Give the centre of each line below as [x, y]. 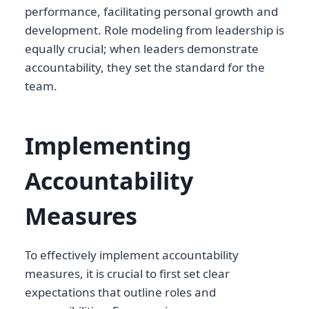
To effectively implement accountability [132, 255]
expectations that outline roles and [120, 292]
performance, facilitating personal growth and [151, 11]
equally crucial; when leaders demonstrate [142, 48]
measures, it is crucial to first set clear [127, 273]
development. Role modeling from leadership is [154, 30]
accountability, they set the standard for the [145, 67]
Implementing [108, 145]
